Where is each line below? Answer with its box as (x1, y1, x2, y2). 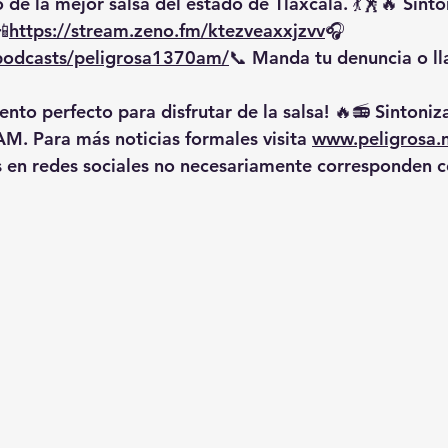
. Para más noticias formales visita (23, 127, 312, 150)
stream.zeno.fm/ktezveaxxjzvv (71, 19, 325, 42)
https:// (9, 19, 71, 42)
